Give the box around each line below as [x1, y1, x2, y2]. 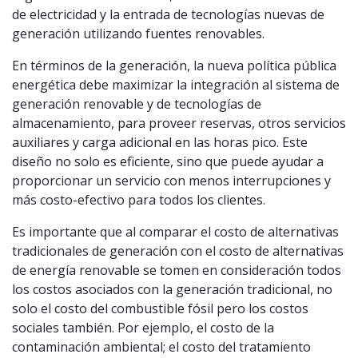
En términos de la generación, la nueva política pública [12, 56, 336, 74]
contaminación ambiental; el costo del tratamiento [12, 337, 311, 356]
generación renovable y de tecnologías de [12, 94, 261, 113]
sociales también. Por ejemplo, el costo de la [12, 318, 274, 336]
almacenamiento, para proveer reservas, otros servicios [12, 113, 346, 132]
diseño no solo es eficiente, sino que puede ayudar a [12, 152, 324, 170]
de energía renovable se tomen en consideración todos [12, 261, 341, 279]
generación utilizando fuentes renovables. [12, 24, 265, 42]
